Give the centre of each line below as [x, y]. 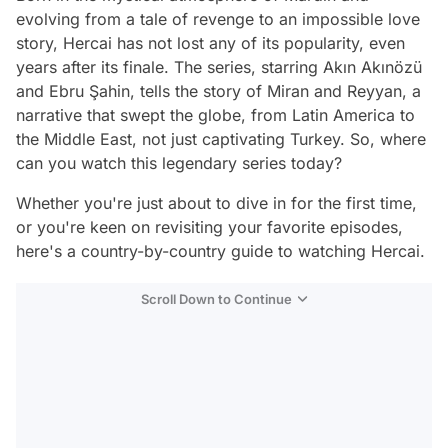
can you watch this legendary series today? [179, 163]
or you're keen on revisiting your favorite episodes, [209, 227]
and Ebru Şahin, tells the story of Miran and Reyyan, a [218, 91]
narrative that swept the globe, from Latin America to [215, 115]
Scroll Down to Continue [216, 299]
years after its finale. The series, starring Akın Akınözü [219, 67]
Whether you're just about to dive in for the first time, [216, 203]
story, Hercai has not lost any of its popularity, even [210, 43]
